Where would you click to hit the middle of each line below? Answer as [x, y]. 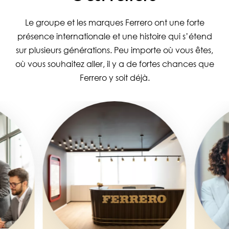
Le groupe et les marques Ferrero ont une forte [114, 23]
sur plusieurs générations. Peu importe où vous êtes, [114, 50]
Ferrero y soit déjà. [114, 78]
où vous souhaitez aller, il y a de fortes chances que [114, 64]
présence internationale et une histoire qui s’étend [114, 37]
